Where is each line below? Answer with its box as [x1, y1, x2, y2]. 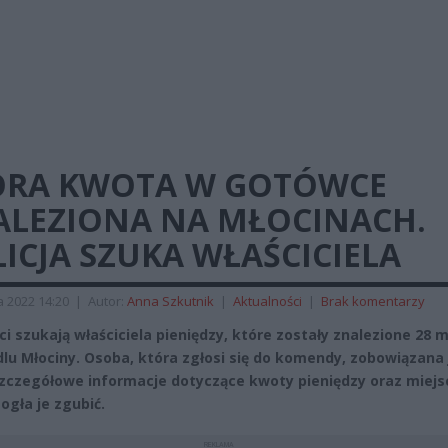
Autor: [88, 292, 127, 310]
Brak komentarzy [321, 292, 425, 310]
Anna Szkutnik [127, 292, 214, 310]
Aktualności [233, 292, 302, 310]
